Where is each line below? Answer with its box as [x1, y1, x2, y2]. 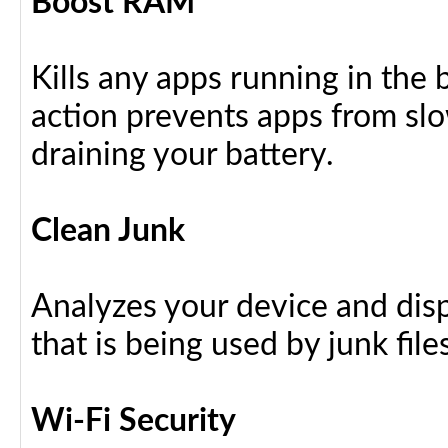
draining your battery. [31, 139, 334, 171]
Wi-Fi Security [31, 405, 236, 437]
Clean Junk [31, 215, 185, 247]
